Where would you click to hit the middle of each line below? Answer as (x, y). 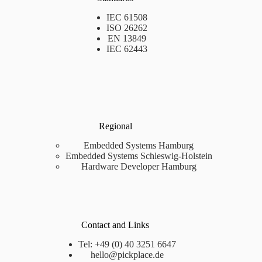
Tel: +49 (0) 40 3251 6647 (127, 244)
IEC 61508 (127, 17)
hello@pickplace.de (127, 254)
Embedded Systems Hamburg (139, 145)
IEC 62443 (127, 49)
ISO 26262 (127, 27)
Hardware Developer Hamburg (139, 166)
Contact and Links (116, 225)
